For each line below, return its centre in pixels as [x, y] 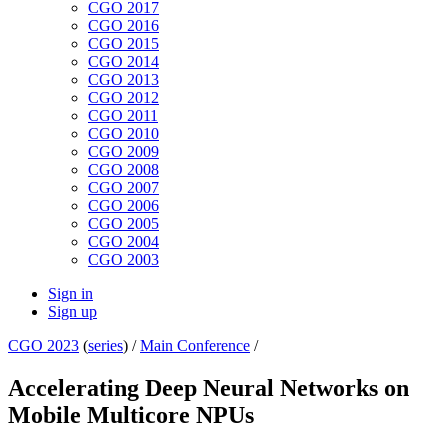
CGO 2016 [123, 26]
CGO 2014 [123, 62]
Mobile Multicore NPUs [131, 415]
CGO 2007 [123, 188]
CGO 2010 [123, 134]
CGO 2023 [43, 346]
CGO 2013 [123, 80]
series [105, 346]
